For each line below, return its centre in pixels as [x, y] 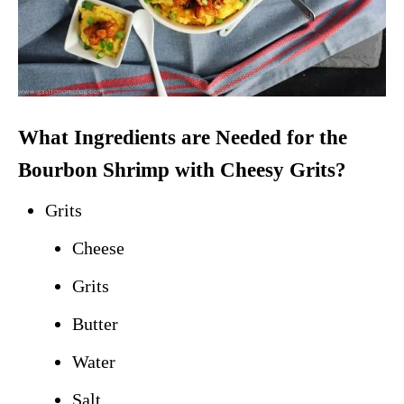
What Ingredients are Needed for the [183, 137]
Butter [95, 323]
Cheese [98, 248]
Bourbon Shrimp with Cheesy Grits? [182, 170]
